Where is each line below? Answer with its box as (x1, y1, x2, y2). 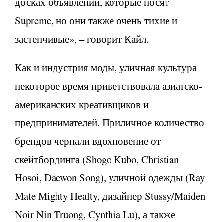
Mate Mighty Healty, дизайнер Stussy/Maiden (15, 188, 205, 203)
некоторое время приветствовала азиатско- (15, 78, 202, 93)
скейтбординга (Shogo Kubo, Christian (15, 152, 179, 166)
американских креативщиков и (15, 97, 149, 111)
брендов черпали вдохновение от (15, 133, 161, 148)
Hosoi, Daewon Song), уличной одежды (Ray (15, 170, 205, 184)
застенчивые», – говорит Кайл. (15, 31, 149, 46)
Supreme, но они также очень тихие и (15, 13, 177, 27)
